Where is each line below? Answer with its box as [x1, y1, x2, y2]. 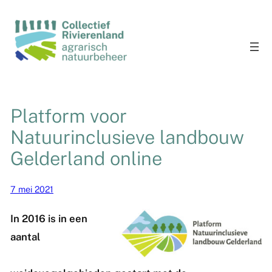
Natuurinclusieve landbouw [10, 126, 244, 148]
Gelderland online [10, 147, 162, 169]
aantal [10, 230, 40, 243]
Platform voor [10, 104, 127, 127]
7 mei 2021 [10, 183, 53, 194]
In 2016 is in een [10, 212, 87, 225]
